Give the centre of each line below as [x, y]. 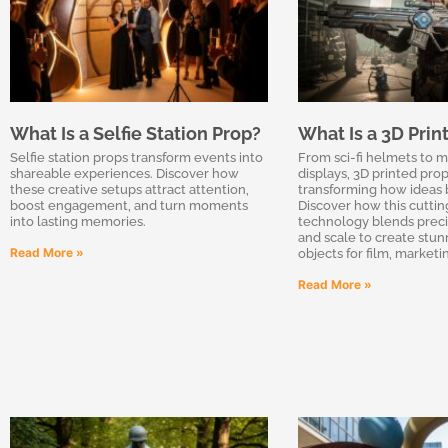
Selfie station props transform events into [136, 157]
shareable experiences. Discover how [124, 173]
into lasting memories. [78, 221]
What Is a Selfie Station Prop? [135, 133]
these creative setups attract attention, [129, 189]
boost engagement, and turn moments [129, 205]
